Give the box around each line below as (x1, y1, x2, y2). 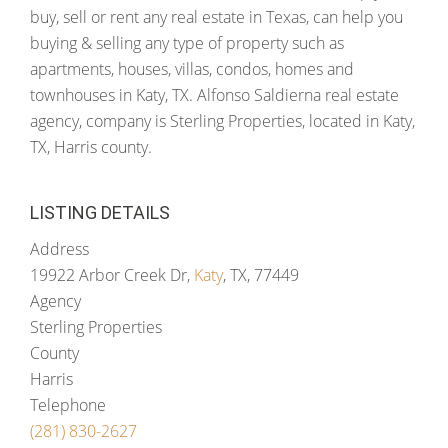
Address (30, 238, 89, 260)
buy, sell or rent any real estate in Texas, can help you (30, 6, 403, 28)
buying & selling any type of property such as (30, 32, 344, 54)
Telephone (30, 394, 106, 416)
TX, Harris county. (30, 136, 152, 158)
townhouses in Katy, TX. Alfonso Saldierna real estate (30, 84, 399, 106)
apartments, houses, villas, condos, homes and (30, 58, 354, 80)
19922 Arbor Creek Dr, (30, 264, 194, 286)
